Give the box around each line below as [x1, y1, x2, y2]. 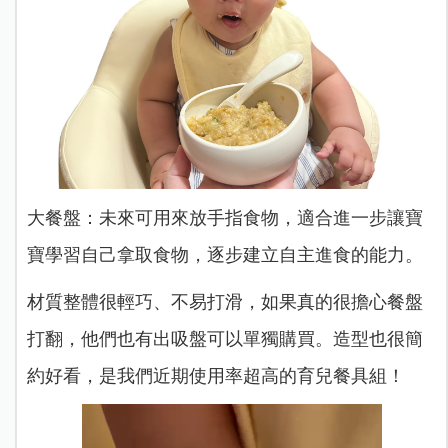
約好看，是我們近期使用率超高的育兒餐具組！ [26, 366, 405, 387]
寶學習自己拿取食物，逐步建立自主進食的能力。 [26, 245, 423, 266]
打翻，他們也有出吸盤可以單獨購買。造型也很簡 [26, 329, 423, 350]
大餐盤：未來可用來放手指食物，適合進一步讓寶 [26, 208, 423, 229]
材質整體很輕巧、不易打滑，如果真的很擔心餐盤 [26, 292, 423, 313]
